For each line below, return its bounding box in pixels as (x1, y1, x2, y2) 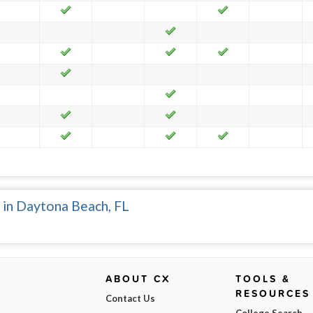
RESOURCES (235, 286, 311, 301)
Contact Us (105, 293, 155, 305)
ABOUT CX (105, 272, 170, 286)
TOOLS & (235, 272, 291, 286)
